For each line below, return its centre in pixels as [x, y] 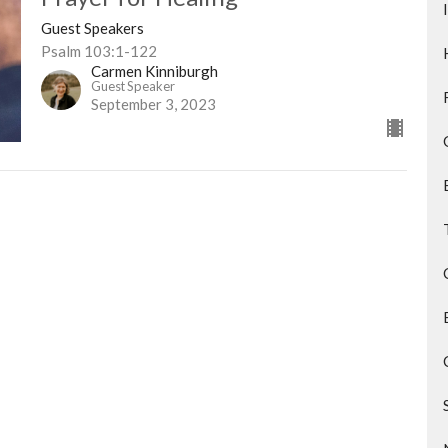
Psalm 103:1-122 [98, 51]
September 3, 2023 [153, 104]
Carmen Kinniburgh [154, 71]
